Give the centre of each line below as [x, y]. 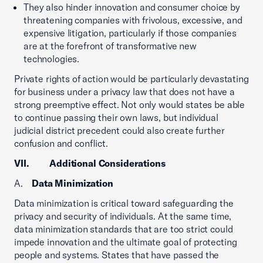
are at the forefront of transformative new [110, 46]
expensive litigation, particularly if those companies [130, 33]
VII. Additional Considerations [90, 163]
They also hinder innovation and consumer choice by [132, 7]
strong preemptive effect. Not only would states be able [130, 104]
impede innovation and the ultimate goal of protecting [126, 242]
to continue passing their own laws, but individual [116, 117]
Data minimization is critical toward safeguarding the [124, 203]
